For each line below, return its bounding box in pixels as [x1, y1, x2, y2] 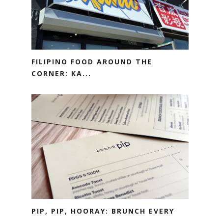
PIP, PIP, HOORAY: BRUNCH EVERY [31, 206, 174, 216]
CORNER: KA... [31, 68, 91, 78]
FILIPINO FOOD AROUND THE [31, 56, 152, 66]
